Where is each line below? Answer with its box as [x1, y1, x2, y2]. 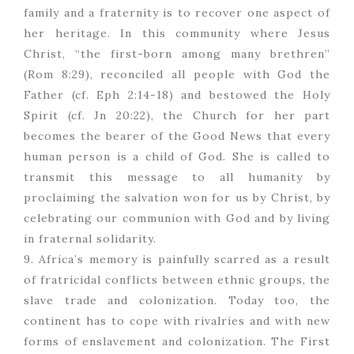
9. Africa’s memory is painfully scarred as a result [24, 252, 330, 267]
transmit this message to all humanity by [24, 170, 330, 185]
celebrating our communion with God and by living [24, 211, 330, 226]
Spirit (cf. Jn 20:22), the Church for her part [24, 108, 330, 123]
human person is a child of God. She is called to [24, 149, 330, 164]
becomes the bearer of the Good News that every [24, 129, 330, 144]
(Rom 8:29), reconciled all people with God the [24, 67, 330, 82]
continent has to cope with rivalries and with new [24, 314, 330, 329]
